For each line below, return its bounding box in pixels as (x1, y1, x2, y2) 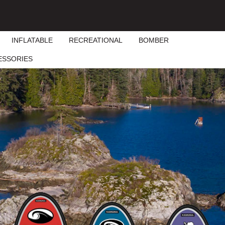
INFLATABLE (12, 36, 53, 45)
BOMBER (139, 36, 169, 45)
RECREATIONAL (69, 36, 123, 45)
